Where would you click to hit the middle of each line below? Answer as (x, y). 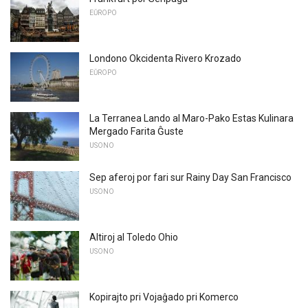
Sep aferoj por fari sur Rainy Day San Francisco (190, 178)
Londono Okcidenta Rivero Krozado (165, 58)
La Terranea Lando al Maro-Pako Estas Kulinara (191, 118)
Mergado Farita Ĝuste (136, 131)
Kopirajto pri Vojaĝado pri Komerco (164, 297)
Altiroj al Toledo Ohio (134, 237)
